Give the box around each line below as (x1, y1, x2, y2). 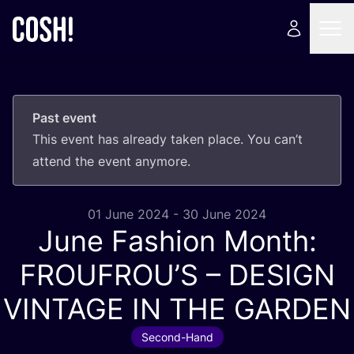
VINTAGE (3, 292, 124, 326)
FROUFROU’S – (19, 258, 228, 292)
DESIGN (228, 258, 335, 292)
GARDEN (234, 292, 351, 326)
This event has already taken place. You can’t (32, 131, 303, 147)
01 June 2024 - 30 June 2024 (88, 206, 266, 222)
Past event (32, 110, 96, 126)
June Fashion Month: (37, 224, 317, 258)
